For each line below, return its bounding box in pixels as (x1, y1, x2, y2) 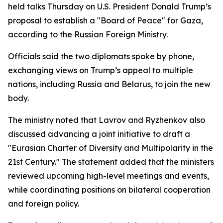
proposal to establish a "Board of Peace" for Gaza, (8, 15, 203, 25)
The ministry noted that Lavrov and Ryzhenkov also (8, 115, 205, 125)
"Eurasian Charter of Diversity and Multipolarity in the (8, 143, 213, 153)
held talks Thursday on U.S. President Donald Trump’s (8, 1, 211, 11)
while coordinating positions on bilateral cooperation (8, 185, 211, 195)
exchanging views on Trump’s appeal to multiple (8, 65, 193, 75)
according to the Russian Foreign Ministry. (8, 29, 168, 39)
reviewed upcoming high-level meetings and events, (8, 171, 209, 181)
